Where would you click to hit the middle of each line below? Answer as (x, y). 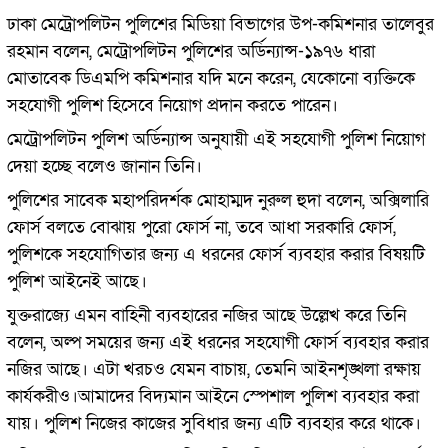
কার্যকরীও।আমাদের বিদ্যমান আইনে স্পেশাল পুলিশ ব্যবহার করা (212, 396)
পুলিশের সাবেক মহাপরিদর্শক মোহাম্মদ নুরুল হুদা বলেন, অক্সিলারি (217, 200)
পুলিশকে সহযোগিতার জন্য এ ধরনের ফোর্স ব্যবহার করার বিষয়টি (215, 254)
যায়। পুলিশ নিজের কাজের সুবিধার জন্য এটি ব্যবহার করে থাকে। (213, 423)
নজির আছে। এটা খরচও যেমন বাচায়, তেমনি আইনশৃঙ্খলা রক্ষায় (213, 369)
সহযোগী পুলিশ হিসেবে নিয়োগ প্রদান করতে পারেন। (172, 105)
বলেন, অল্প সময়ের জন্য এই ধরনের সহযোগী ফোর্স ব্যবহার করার (217, 342)
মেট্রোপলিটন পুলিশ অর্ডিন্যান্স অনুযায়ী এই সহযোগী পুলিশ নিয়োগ (215, 139)
